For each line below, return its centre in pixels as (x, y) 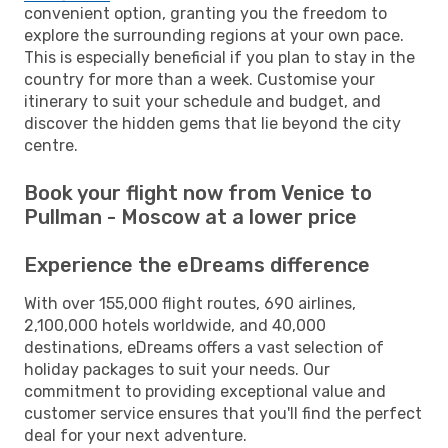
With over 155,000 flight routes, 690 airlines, (190, 303)
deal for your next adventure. (135, 435)
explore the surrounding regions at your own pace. (214, 35)
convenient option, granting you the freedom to (205, 13)
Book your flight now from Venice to (198, 192)
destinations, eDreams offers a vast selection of (204, 347)
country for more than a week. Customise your (199, 79)
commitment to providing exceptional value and (205, 391)
